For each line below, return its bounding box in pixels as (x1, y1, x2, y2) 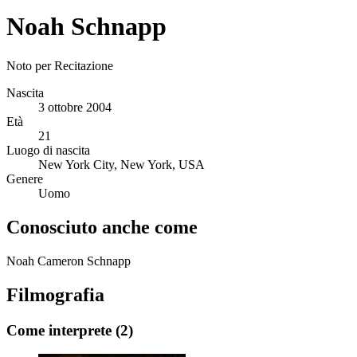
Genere (6, 171, 43, 186)
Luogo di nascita (6, 143, 90, 157)
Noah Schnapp (6, 12, 167, 41)
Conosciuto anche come (6, 216, 198, 237)
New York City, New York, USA (38, 157, 205, 171)
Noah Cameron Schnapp (6, 253, 131, 268)
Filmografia (6, 284, 104, 305)
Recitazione (54, 58, 113, 73)
